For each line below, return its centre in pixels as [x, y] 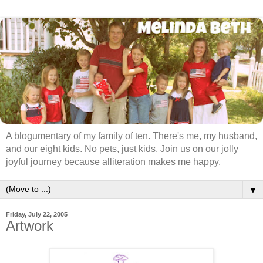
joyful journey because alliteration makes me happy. [113, 162]
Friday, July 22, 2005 [37, 215]
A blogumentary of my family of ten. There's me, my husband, [131, 136]
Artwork [30, 226]
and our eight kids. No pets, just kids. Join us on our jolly [122, 149]
